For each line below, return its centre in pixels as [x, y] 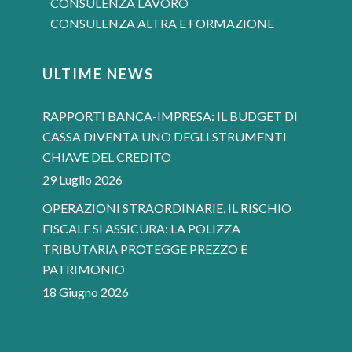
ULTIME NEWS [98, 74]
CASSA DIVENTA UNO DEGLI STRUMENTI [165, 137]
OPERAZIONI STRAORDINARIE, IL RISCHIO [167, 208]
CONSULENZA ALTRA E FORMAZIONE [162, 24]
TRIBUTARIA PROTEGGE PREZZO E [145, 249]
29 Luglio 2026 [82, 180]
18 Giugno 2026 [86, 292]
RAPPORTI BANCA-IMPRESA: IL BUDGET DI [170, 116]
